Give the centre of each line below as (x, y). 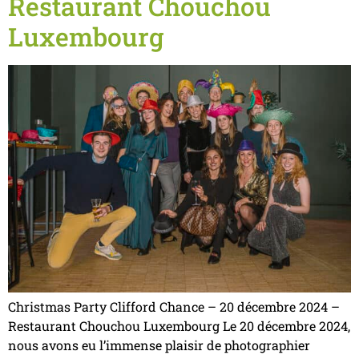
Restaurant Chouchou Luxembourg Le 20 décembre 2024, (179, 326)
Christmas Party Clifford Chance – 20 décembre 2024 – (174, 307)
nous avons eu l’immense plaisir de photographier (159, 345)
